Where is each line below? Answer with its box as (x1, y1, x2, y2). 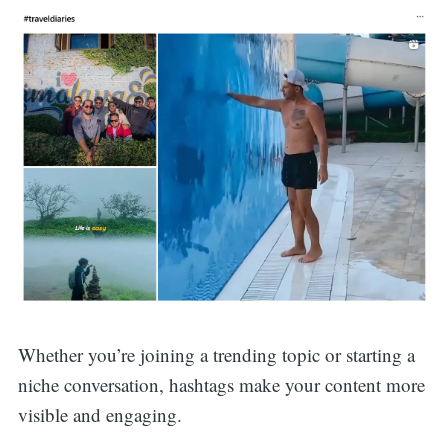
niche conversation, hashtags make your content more (17, 372, 425, 398)
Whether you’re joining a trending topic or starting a (17, 342, 415, 368)
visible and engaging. (17, 402, 182, 428)
